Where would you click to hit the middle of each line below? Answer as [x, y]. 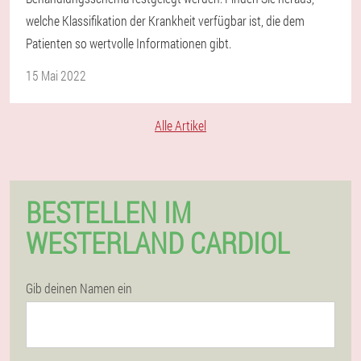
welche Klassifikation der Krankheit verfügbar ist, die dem [165, 21]
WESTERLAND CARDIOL [158, 243]
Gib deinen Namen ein [79, 288]
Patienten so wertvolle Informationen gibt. [129, 43]
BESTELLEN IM [108, 212]
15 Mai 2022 [56, 75]
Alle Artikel [180, 125]
